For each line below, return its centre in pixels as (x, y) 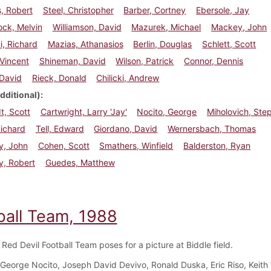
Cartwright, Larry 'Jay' (83, 111)
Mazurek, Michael (166, 27)
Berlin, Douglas (163, 44)
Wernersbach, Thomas (212, 128)
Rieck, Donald (59, 77)
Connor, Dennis (214, 60)
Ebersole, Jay (223, 10)
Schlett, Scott (229, 44)
